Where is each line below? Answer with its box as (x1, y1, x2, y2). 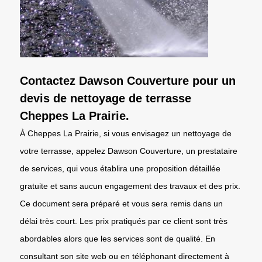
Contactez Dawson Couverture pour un (20, 74, 236, 87)
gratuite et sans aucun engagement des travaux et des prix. (20, 181, 240, 191)
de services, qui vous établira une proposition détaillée (20, 163, 220, 173)
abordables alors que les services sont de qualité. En (20, 233, 215, 243)
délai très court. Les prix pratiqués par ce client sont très (20, 216, 227, 226)
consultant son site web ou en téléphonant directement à (20, 251, 229, 261)
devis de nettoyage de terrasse (20, 91, 191, 105)
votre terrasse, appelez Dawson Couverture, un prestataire (20, 146, 237, 156)
